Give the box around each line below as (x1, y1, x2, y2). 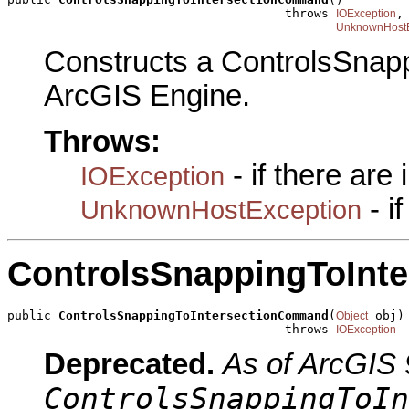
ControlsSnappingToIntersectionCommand (58, 308, 329, 322)
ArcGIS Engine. (44, 79, 250, 113)
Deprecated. (44, 348, 215, 382)
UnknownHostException (80, 194, 362, 225)
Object (336, 309, 368, 322)
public (7, 308, 58, 322)
